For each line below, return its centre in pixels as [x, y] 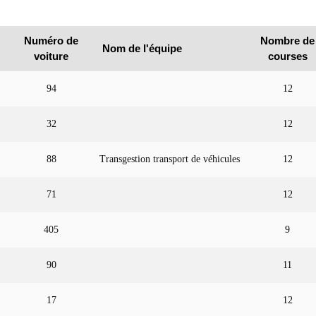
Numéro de [51, 41]
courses [287, 56]
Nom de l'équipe [142, 48]
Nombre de [287, 41]
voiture [51, 56]
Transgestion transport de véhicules [169, 159]
